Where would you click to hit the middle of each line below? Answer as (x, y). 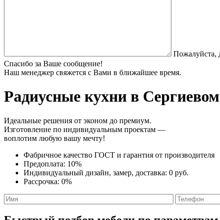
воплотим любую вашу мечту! (55, 138)
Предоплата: (45, 164)
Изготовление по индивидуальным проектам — (85, 129)
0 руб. (179, 172)
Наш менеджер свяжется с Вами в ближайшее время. (93, 72)
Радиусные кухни (65, 96)
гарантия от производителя (169, 155)
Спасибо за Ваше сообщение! (53, 63)
